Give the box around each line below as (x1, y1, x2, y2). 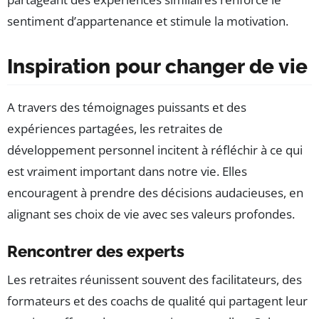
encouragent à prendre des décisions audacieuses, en (7, 184, 303, 202)
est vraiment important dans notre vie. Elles (7, 163, 247, 180)
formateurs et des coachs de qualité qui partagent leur (7, 293, 308, 310)
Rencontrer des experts (7, 242, 184, 261)
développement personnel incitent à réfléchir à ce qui (7, 142, 303, 159)
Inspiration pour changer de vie (7, 55, 308, 79)
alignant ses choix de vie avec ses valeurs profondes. (7, 206, 295, 223)
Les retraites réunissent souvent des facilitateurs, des (7, 271, 302, 288)
